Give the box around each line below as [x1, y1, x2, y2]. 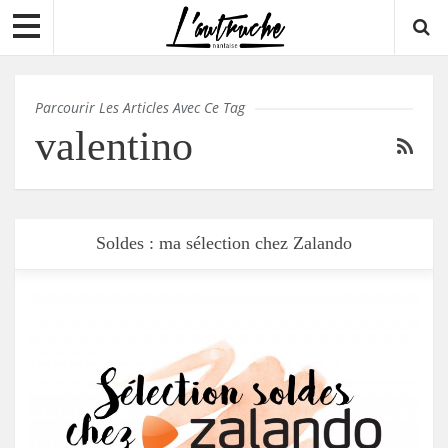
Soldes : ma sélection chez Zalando [96, 233, 352, 254]
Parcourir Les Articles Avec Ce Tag [35, 98, 245, 118]
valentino [35, 123, 193, 170]
